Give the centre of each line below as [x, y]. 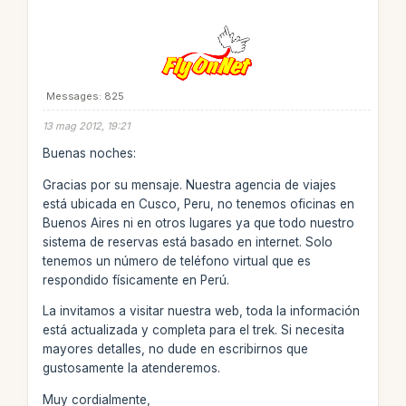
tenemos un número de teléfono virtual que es [176, 261]
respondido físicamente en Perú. [135, 280]
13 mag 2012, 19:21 [86, 126]
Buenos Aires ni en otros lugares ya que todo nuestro [198, 222]
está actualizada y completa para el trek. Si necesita [193, 330]
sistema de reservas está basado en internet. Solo [187, 242]
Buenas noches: [89, 153]
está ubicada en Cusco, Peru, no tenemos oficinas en [198, 203]
